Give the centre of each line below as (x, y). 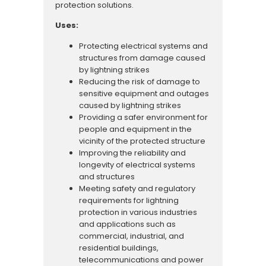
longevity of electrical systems (137, 164)
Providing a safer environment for (143, 117)
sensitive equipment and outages (144, 93)
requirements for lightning (129, 200)
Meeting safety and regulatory (137, 188)
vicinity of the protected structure (142, 141)
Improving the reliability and (132, 153)
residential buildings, (118, 248)
